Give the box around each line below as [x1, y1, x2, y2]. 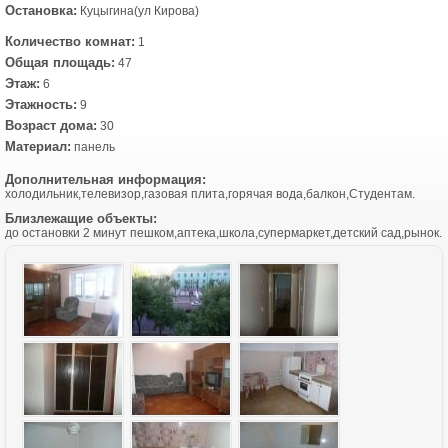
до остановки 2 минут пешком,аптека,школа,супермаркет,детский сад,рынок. [5, 226, 442, 240]
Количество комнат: [5, 34, 135, 49]
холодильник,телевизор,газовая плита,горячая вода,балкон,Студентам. [5, 187, 415, 201]
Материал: [5, 139, 71, 154]
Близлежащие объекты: [5, 211, 157, 226]
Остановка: [5, 3, 77, 18]
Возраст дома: [5, 118, 97, 133]
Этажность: [5, 97, 77, 112]
